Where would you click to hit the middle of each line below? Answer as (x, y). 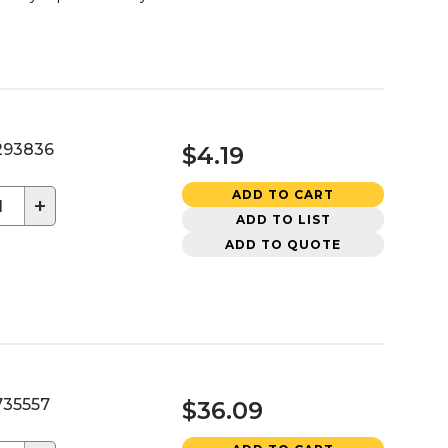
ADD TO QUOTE (283, 244)
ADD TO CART (283, 194)
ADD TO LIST (283, 219)
